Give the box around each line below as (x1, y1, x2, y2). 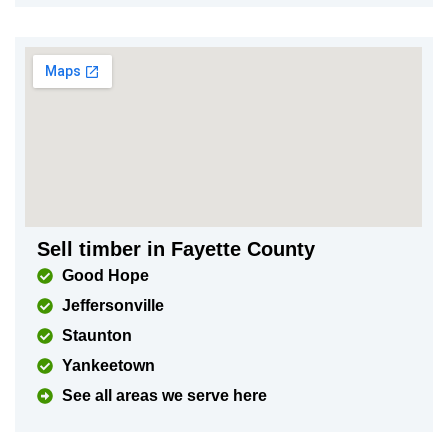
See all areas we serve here (62, 387, 268, 404)
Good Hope (62, 267, 150, 284)
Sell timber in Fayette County (37, 238, 316, 260)
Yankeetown (62, 357, 156, 374)
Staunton (62, 327, 133, 344)
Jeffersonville (62, 297, 165, 314)
